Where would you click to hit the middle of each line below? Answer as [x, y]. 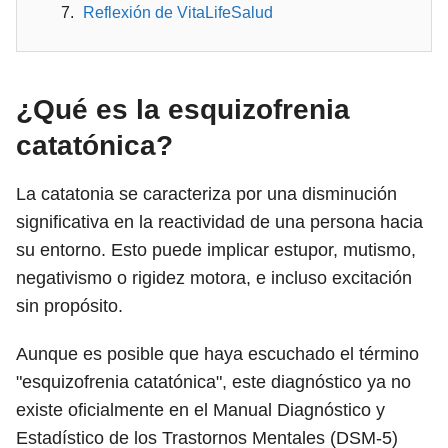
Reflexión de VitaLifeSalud [178, 12]
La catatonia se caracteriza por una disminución [206, 194]
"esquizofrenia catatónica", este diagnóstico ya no [213, 382]
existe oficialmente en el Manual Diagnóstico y [200, 410]
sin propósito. [69, 306]
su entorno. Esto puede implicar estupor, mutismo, [216, 250]
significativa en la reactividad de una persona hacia [219, 222]
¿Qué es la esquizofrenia [183, 109]
